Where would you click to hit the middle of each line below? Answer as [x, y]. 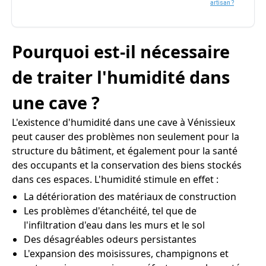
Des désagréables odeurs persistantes [110, 239]
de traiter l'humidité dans [121, 77]
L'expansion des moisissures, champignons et [126, 254]
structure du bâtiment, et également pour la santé [125, 151]
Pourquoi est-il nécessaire [121, 51]
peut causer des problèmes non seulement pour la [126, 137]
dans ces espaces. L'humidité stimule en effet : [115, 179]
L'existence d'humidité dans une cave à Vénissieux [123, 122]
